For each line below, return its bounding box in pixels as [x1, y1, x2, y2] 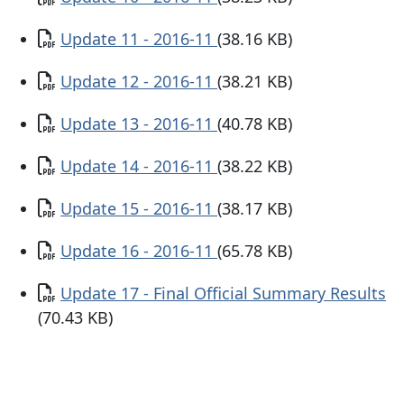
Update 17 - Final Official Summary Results [60, 281, 386, 304]
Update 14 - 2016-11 [60, 154, 217, 177]
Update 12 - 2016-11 [60, 69, 217, 92]
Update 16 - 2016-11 [60, 239, 217, 262]
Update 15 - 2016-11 [60, 197, 217, 219]
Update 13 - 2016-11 [60, 112, 217, 134]
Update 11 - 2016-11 [60, 27, 217, 50]
